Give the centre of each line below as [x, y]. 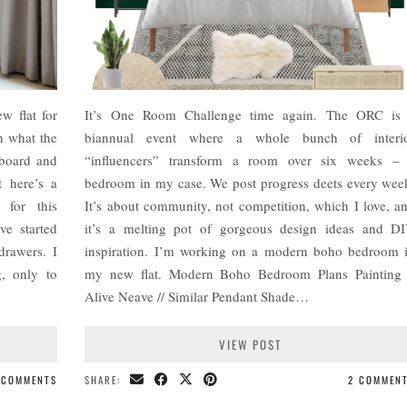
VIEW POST [250, 344]
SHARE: [105, 379]
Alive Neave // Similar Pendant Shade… [197, 296]
